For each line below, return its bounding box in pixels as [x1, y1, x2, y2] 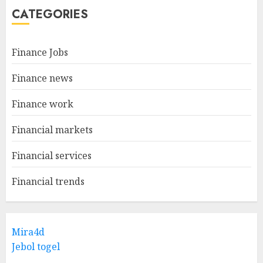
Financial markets [12, 123, 93, 136]
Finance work [12, 97, 73, 110]
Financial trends [12, 174, 85, 188]
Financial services [12, 149, 92, 162]
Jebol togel [12, 240, 60, 253]
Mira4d [12, 225, 45, 238]
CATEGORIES [12, 5, 88, 23]
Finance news [12, 71, 73, 85]
